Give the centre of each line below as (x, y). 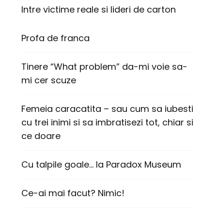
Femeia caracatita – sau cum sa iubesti (107, 109)
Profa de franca (55, 38)
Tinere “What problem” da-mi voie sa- (104, 67)
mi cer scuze (49, 80)
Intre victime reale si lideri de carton (99, 10)
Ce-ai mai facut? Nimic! (73, 193)
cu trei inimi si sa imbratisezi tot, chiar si (107, 123)
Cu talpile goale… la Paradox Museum (101, 165)
